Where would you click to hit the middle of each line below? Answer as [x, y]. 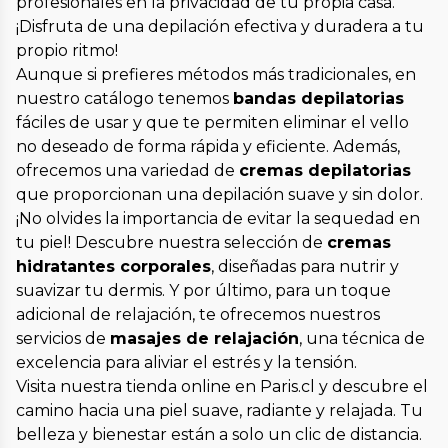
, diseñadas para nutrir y [305, 267]
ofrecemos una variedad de [127, 171]
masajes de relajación [204, 339]
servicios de [63, 339]
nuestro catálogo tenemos [124, 99]
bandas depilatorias [318, 99]
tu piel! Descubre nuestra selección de [171, 243]
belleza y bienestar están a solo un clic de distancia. [219, 435]
